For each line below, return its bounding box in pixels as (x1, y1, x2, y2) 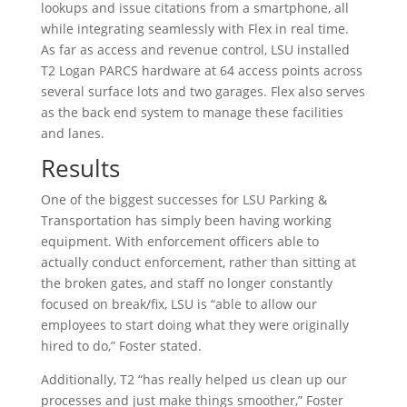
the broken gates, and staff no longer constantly (40, 274, 333, 292)
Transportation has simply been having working (40, 212, 332, 229)
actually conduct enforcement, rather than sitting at (40, 253, 356, 271)
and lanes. (40, 124, 104, 142)
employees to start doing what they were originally (40, 316, 349, 333)
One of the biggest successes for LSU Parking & (40, 191, 327, 208)
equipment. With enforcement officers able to (40, 233, 319, 250)
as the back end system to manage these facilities (40, 104, 343, 121)
